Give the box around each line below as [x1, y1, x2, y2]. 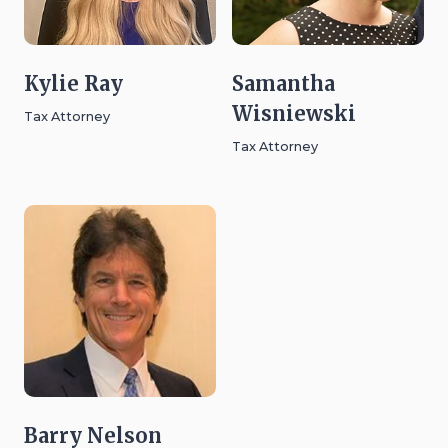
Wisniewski [232, 101, 356, 127]
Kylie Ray [24, 71, 123, 97]
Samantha [232, 71, 335, 97]
